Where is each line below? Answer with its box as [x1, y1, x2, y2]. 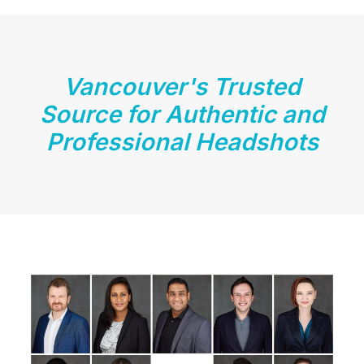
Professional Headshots [45, 128, 318, 156]
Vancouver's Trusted [63, 72, 301, 101]
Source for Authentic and [39, 100, 325, 128]
